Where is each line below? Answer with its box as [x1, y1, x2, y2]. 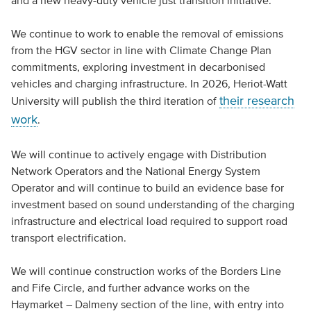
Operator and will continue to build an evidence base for [10, 181, 284, 194]
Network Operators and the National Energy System [10, 165, 260, 178]
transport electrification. [10, 231, 126, 244]
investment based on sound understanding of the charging [10, 198, 294, 211]
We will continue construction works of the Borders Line [10, 264, 281, 278]
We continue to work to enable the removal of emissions [10, 27, 283, 40]
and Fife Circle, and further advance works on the [10, 281, 250, 294]
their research [219, 94, 294, 108]
